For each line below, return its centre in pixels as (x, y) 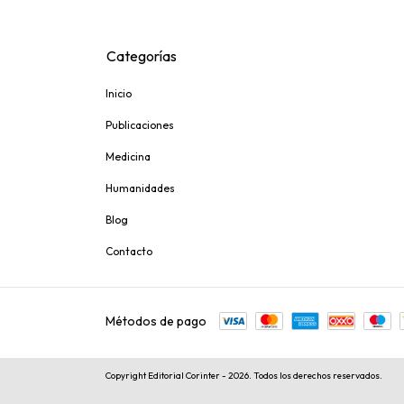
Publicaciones (140, 124)
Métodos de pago (156, 321)
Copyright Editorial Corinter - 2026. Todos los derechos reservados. (244, 375)
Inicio (119, 93)
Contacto (129, 251)
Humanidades (140, 188)
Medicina (128, 156)
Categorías (142, 55)
